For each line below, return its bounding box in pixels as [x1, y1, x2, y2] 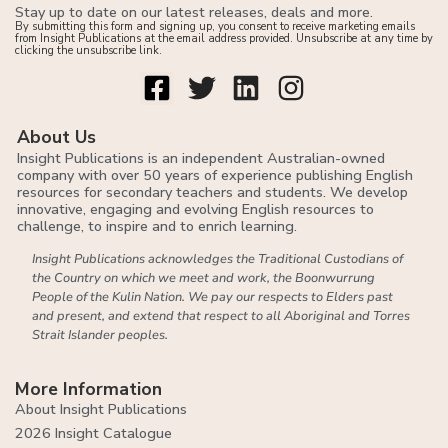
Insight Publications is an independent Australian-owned [17, 148, 385, 169]
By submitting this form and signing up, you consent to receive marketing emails [15, 19, 415, 35]
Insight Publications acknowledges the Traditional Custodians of [32, 250, 403, 269]
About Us [17, 125, 96, 150]
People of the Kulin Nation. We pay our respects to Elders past [32, 288, 393, 307]
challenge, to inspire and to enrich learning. [17, 216, 297, 237]
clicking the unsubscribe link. [15, 43, 162, 59]
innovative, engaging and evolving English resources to [17, 199, 374, 220]
